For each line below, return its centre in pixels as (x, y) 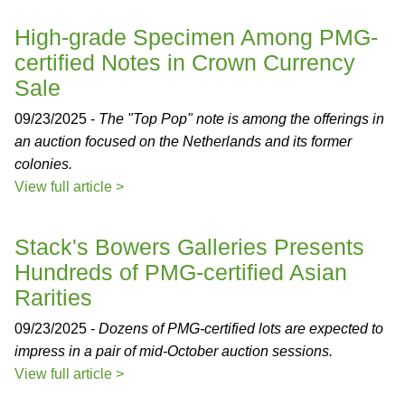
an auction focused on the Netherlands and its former (183, 141)
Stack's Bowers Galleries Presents (189, 247)
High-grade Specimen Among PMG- (196, 37)
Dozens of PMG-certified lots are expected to (241, 329)
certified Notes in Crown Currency (185, 62)
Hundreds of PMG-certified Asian (181, 272)
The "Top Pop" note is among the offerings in (241, 119)
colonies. (43, 164)
